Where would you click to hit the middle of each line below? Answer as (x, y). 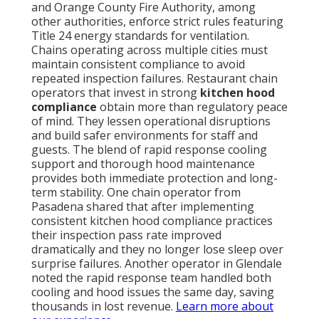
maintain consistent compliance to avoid (138, 64)
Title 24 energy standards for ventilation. (140, 36)
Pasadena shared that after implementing (143, 207)
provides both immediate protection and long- (155, 178)
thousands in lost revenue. (104, 307)
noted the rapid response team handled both (151, 278)
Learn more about (225, 307)
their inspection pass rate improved (126, 235)
